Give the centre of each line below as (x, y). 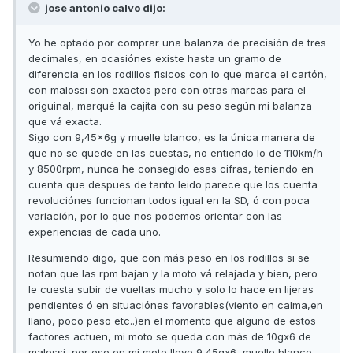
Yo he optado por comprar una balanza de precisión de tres (177, 43)
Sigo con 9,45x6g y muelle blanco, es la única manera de (172, 137)
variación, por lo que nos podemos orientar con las (155, 216)
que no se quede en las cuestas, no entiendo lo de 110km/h (176, 153)
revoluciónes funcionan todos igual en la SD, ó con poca (169, 201)
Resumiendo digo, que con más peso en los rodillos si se (169, 258)
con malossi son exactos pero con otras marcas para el (167, 90)
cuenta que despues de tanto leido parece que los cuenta (173, 185)
